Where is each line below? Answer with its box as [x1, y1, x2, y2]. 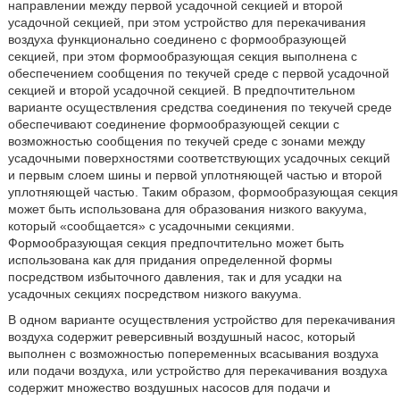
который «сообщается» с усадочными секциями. [7, 219, 295, 233]
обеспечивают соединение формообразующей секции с [7, 117, 339, 131]
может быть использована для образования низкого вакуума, [7, 202, 367, 216]
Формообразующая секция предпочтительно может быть [7, 236, 344, 250]
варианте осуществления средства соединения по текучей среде [7, 100, 392, 114]
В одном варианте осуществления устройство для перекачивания [7, 312, 396, 327]
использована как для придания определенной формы [7, 253, 332, 267]
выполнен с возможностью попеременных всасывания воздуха [7, 346, 379, 361]
